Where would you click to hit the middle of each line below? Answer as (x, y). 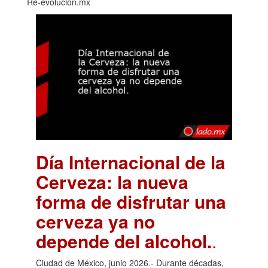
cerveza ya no (95, 221)
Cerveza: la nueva (112, 182)
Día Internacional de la (131, 162)
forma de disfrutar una (131, 202)
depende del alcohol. (124, 241)
